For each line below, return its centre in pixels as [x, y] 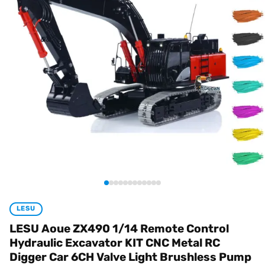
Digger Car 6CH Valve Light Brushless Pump [130, 257]
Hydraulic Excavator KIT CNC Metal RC [115, 243]
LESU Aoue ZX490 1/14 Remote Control [119, 228]
